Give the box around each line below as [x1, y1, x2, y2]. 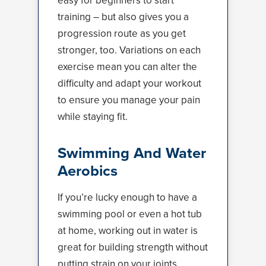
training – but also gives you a [58, 9, 189, 24]
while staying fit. [58, 109, 128, 124]
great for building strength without [58, 240, 208, 255]
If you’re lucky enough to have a [58, 190, 197, 205]
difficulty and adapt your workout [58, 76, 201, 91]
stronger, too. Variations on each [58, 43, 201, 58]
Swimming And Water [58, 141, 206, 164]
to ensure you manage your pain [58, 93, 200, 107]
